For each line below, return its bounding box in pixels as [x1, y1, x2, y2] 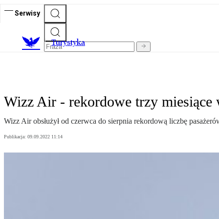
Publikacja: [4, 134, 27, 140]
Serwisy [15, 9, 40, 17]
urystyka [56, 38, 85, 47]
